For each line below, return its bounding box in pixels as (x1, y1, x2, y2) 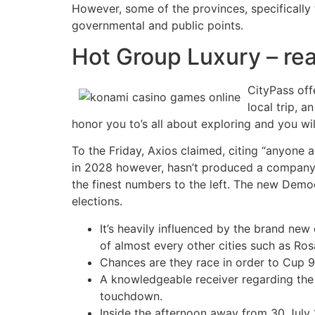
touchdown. (100, 288, 162, 303)
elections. (72, 194, 122, 209)
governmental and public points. (72, 18, 243, 32)
